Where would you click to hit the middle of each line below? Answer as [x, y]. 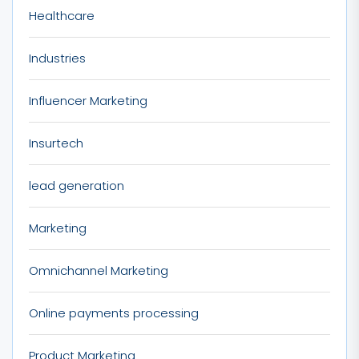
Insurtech [56, 143]
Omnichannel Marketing [99, 270]
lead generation [77, 185]
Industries [57, 58]
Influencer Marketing [88, 100]
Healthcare [62, 15]
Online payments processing [114, 313]
